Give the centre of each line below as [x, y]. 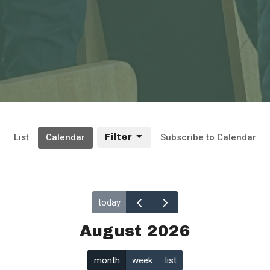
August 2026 [135, 231]
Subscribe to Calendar [208, 137]
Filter [118, 137]
